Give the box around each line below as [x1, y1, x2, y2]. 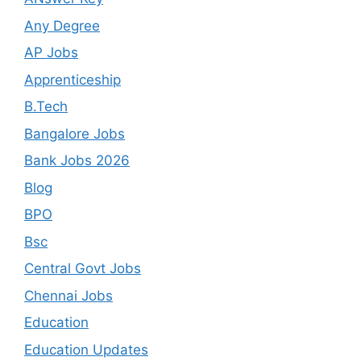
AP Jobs [24, 44, 78, 61]
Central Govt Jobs [24, 260, 141, 277]
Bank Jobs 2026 [24, 152, 130, 169]
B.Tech [24, 98, 68, 115]
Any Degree [24, 17, 100, 34]
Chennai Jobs [24, 287, 113, 304]
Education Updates [24, 341, 148, 358]
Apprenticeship [24, 71, 121, 88]
